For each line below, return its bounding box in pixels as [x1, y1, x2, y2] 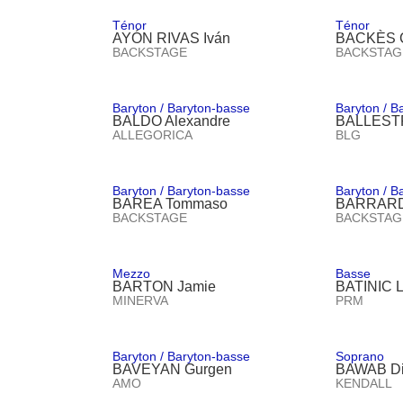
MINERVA [112, 292, 168, 308]
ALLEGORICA [112, 127, 193, 142]
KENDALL [336, 375, 393, 390]
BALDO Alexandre [112, 112, 230, 129]
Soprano [336, 348, 385, 363]
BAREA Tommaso [112, 195, 228, 211]
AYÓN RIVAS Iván [112, 30, 230, 46]
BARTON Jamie [112, 278, 216, 294]
